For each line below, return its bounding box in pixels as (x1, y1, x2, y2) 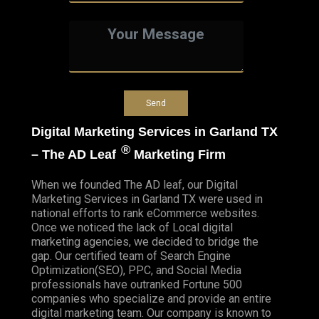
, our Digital (182, 177, 238, 192)
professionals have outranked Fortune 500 (31, 277, 242, 291)
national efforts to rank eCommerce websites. (31, 206, 259, 220)
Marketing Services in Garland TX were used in (31, 192, 263, 206)
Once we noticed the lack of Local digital (31, 220, 233, 234)
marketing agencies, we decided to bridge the (31, 234, 258, 249)
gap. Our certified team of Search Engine (31, 249, 231, 263)
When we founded (31, 177, 124, 192)
